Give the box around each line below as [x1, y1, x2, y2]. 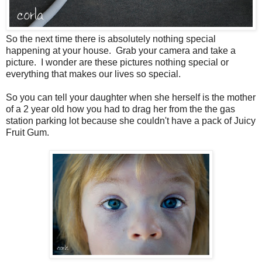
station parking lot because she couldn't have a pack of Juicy [6, 115, 256, 126]
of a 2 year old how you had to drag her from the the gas [6, 104, 235, 114]
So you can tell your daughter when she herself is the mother [6, 92, 256, 102]
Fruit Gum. [6, 127, 51, 137]
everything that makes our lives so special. [6, 68, 181, 79]
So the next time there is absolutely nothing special [6, 33, 216, 44]
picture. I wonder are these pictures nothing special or [6, 57, 229, 67]
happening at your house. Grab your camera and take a [6, 45, 236, 56]
